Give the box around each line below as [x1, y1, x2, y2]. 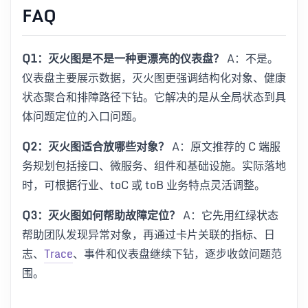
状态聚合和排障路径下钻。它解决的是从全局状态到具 [22, 87, 286, 106]
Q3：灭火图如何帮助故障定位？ [22, 206, 180, 224]
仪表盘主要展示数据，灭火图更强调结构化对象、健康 [22, 68, 286, 87]
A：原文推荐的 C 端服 [169, 137, 280, 155]
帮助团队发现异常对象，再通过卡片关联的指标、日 [22, 225, 275, 243]
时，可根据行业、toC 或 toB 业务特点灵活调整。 [22, 175, 265, 194]
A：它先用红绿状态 [180, 206, 278, 224]
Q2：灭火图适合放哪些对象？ [22, 137, 169, 155]
